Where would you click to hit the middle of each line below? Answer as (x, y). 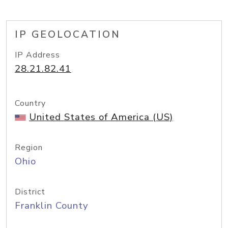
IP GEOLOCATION (68, 35)
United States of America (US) (101, 117)
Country (30, 103)
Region (29, 148)
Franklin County (52, 206)
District (30, 192)
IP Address (37, 55)
